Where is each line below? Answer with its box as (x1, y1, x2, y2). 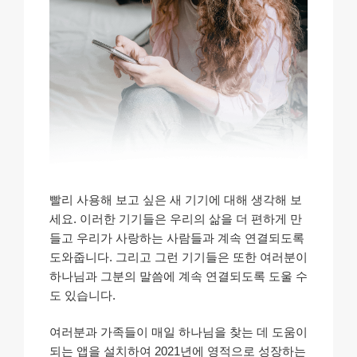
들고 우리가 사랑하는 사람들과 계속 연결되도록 (49, 230, 304, 245)
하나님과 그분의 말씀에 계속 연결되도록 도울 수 (49, 269, 308, 283)
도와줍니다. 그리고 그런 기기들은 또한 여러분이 (49, 249, 308, 264)
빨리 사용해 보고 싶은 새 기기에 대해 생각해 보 (49, 192, 302, 206)
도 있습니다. (49, 288, 116, 302)
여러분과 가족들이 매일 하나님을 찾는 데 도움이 (49, 325, 308, 339)
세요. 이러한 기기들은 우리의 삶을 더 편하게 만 (49, 211, 302, 226)
